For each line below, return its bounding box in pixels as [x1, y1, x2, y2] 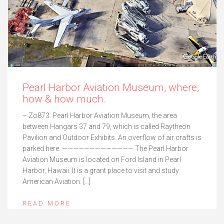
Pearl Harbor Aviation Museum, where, [22, 81, 199, 94]
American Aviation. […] [22, 177, 90, 186]
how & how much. [22, 93, 106, 105]
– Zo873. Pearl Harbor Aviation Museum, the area [22, 111, 177, 120]
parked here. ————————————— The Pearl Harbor [22, 144, 188, 153]
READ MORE [22, 199, 71, 207]
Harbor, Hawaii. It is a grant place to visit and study [22, 166, 179, 175]
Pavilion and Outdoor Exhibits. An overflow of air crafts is [22, 133, 201, 142]
